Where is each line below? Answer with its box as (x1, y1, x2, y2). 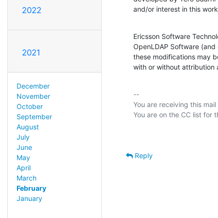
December (16, 81, 50, 90)
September (16, 112, 52, 121)
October (16, 102, 43, 110)
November (16, 91, 50, 100)
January (16, 194, 42, 202)
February (16, 183, 46, 192)
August (16, 122, 39, 131)
